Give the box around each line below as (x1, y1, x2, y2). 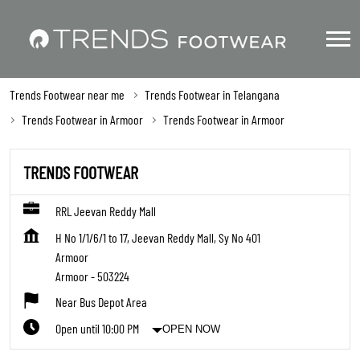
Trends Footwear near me (10, 87, 125, 103)
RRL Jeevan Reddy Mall (55, 203, 156, 219)
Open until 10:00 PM (55, 321, 139, 337)
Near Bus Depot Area (55, 294, 147, 310)
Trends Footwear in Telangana (145, 87, 280, 103)
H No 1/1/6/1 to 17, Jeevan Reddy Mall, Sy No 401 (55, 230, 260, 246)
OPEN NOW (162, 322, 220, 335)
